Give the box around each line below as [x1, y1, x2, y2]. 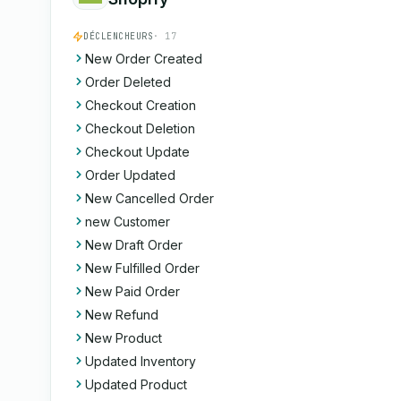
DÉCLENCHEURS [83, 30, 153, 42]
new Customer [85, 214, 170, 229]
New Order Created [85, 51, 202, 66]
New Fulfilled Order [85, 260, 200, 276]
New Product [85, 330, 162, 346]
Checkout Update [85, 144, 190, 159]
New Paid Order [85, 284, 180, 299]
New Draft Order [85, 237, 183, 252]
